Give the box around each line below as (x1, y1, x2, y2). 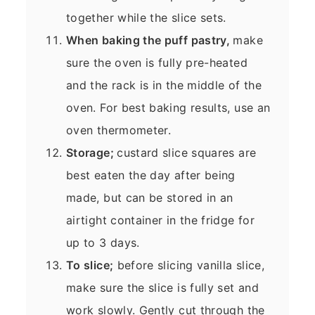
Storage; (66, 145, 117, 160)
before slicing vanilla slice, (113, 257, 265, 272)
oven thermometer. (66, 122, 172, 137)
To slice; (66, 257, 114, 272)
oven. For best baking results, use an (66, 100, 271, 115)
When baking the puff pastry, (66, 32, 233, 47)
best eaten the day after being (66, 167, 236, 182)
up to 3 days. (66, 235, 140, 250)
